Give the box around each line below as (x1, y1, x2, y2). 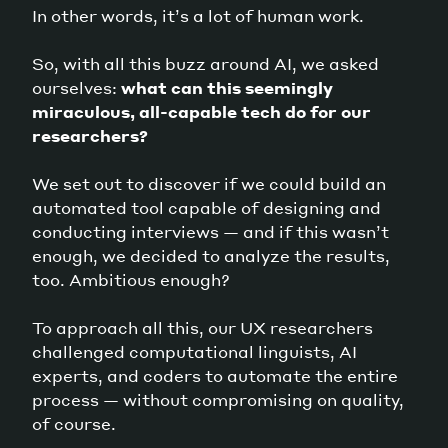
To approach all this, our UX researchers (32, 316, 373, 338)
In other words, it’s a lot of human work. (32, 4, 364, 26)
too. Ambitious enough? (32, 268, 230, 290)
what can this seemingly (121, 76, 333, 98)
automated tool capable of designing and (32, 196, 381, 218)
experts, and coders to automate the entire (32, 364, 398, 386)
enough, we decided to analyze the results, (32, 244, 390, 266)
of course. (32, 412, 116, 434)
